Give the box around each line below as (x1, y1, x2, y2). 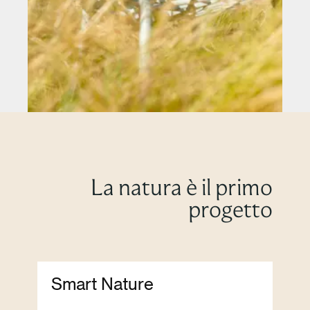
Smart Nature (51, 273, 154, 293)
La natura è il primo (91, 172, 273, 201)
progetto (188, 194, 273, 223)
